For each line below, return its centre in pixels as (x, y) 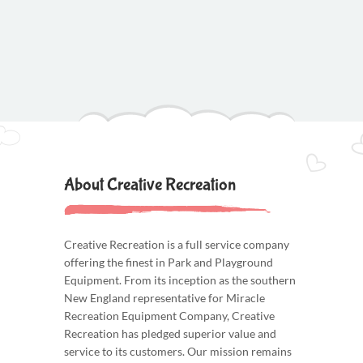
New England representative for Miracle (164, 297)
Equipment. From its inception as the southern (180, 280)
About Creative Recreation (150, 184)
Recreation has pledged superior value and (170, 333)
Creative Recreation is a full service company (177, 244)
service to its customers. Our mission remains (178, 351)
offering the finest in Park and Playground (169, 262)
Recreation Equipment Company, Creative (169, 315)
